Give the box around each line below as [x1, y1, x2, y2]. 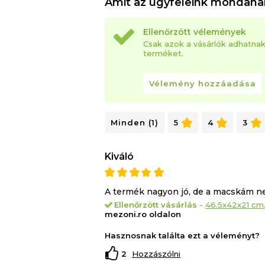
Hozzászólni [132, 249, 181, 259]
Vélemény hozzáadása [149, 79, 257, 89]
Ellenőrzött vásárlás [114, 200, 198, 210]
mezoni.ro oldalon [105, 209, 182, 219]
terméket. [143, 49, 184, 59]
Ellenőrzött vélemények [143, 27, 247, 38]
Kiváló [105, 151, 134, 163]
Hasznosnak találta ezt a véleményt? [105, 231, 260, 241]
